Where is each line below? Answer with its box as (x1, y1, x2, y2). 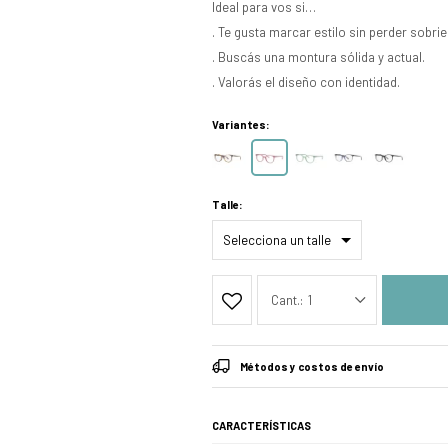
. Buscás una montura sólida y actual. (212, 49, 425, 65)
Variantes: (212, 118, 270, 131)
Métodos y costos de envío (240, 360, 384, 373)
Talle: (212, 198, 243, 211)
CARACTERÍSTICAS (212, 419, 311, 432)
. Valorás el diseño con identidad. (212, 74, 400, 90)
